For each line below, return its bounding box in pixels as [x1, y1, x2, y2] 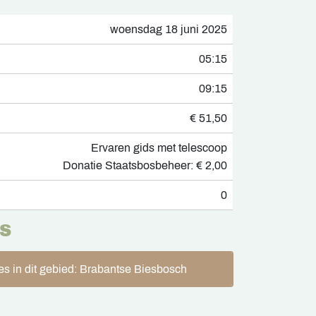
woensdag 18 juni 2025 [110, 23, 227, 36]
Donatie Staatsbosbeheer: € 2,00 [63, 159, 227, 172]
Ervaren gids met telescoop [91, 142, 227, 154]
